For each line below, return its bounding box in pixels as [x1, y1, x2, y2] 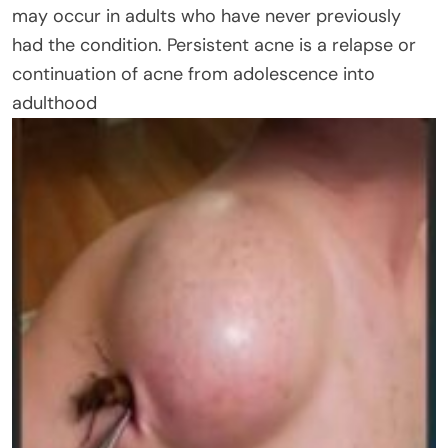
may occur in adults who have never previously [12, 3, 401, 28]
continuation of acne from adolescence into [12, 61, 375, 86]
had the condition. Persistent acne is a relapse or [12, 32, 416, 57]
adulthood [12, 90, 97, 115]
